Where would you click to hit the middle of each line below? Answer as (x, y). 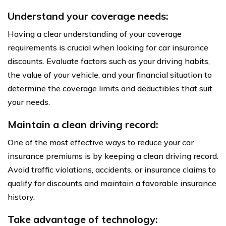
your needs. (29, 102)
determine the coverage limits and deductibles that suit (110, 88)
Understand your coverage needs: (88, 16)
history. (21, 196)
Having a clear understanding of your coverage (95, 34)
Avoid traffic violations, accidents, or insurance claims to (112, 169)
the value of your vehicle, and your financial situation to (110, 74)
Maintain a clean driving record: (83, 124)
